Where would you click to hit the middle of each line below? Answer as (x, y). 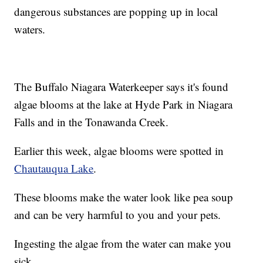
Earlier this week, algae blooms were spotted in (119, 151)
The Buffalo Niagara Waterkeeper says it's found (122, 87)
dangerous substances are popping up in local (116, 12)
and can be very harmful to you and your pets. (118, 215)
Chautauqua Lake (54, 168)
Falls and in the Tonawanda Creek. (92, 122)
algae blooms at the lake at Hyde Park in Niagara (124, 104)
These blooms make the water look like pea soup (124, 197)
